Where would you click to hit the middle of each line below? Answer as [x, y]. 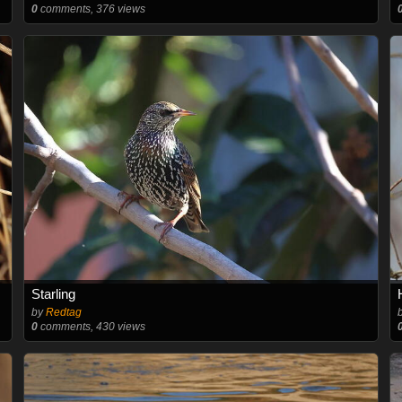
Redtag [63, 312]
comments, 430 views [91, 326]
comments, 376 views [91, 9]
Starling [53, 293]
